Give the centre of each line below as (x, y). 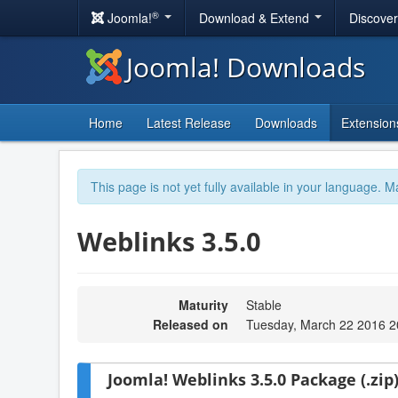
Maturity (203, 304)
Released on (191, 324)
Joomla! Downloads (246, 67)
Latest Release (189, 123)
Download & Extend (256, 18)
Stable (264, 304)
